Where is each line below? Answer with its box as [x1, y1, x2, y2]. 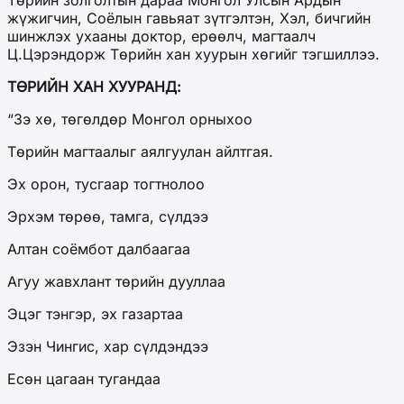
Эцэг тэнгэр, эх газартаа [7, 305, 183, 324]
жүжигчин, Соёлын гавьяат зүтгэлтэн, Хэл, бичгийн [7, 9, 371, 28]
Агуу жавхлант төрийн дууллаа [7, 272, 225, 291]
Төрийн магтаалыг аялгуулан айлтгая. [7, 142, 273, 161]
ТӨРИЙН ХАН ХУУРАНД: [7, 78, 181, 96]
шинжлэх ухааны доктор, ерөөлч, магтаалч [7, 27, 316, 46]
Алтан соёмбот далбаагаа [7, 240, 190, 259]
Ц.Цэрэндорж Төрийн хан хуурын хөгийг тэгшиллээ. [7, 45, 380, 64]
